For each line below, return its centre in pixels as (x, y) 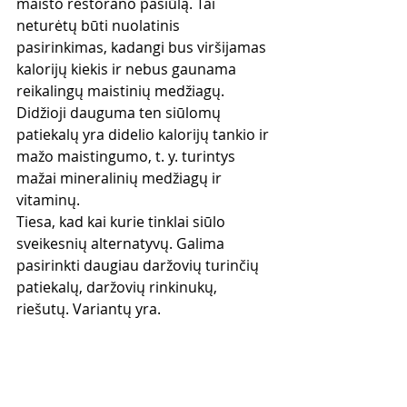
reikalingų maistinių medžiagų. (122, 91)
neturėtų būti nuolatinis (100, 25)
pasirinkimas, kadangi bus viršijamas (143, 47)
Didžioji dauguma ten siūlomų (120, 113)
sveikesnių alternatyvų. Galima (122, 243)
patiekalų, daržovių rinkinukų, (119, 287)
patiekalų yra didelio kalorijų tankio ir (144, 134)
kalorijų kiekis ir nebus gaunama (128, 69)
